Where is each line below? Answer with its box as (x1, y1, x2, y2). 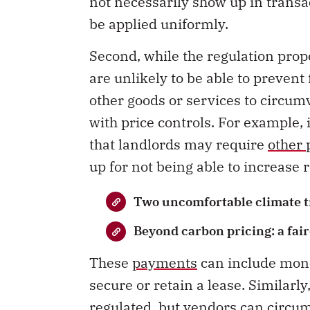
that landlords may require (89, 135, 268, 154)
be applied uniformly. (89, 14, 228, 33)
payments (132, 253, 197, 272)
